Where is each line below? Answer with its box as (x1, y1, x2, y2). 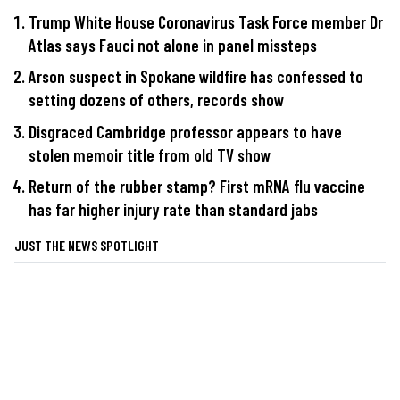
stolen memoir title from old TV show (29, 144, 271, 165)
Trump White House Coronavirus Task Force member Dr (29, 11, 383, 32)
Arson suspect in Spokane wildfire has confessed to (29, 66, 363, 87)
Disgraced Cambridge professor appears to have (29, 121, 342, 142)
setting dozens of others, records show (29, 89, 284, 111)
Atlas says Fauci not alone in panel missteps (29, 34, 317, 55)
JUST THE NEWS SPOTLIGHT (14, 237, 159, 254)
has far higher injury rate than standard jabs (29, 199, 318, 221)
